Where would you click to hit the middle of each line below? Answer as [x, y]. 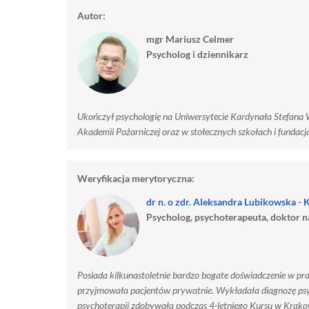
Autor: [91, 15]
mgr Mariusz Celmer [190, 39]
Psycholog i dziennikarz [197, 54]
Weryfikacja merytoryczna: [136, 178]
